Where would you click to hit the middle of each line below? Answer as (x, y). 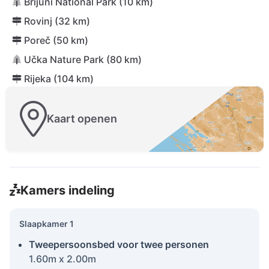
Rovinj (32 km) (57, 21)
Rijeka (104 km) (59, 79)
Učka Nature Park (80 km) (83, 59)
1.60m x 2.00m (62, 258)
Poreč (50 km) (56, 40)
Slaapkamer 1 (47, 223)
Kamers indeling (67, 190)
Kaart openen (82, 119)
